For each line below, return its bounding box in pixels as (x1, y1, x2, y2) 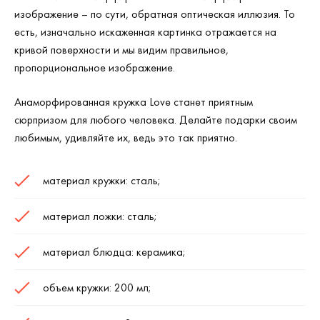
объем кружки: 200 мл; (43, 280, 151, 295)
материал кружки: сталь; (43, 173, 161, 188)
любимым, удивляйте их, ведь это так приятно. (14, 130, 237, 145)
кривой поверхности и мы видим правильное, (14, 42, 229, 57)
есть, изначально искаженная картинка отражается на (14, 24, 276, 39)
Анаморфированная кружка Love (14, 94, 171, 109)
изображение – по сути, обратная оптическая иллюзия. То (14, 6, 295, 21)
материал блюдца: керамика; (43, 244, 186, 259)
